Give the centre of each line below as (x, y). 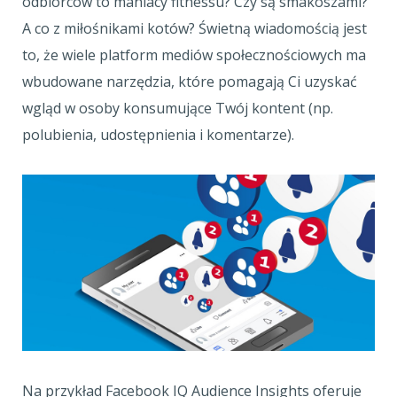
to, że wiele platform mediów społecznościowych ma (194, 55)
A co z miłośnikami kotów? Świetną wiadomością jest (195, 28)
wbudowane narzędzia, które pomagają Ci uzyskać (190, 82)
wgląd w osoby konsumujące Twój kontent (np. (178, 108)
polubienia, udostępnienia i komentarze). (160, 135)
